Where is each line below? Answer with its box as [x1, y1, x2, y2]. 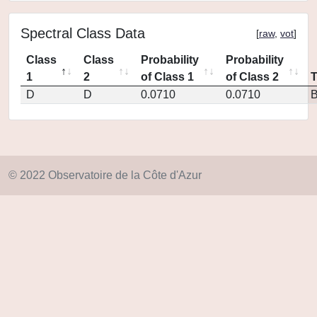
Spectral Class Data [21, 25, 145, 41]
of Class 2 [226, 71, 279, 83]
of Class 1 [141, 71, 194, 83]
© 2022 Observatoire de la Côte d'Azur [8, 169, 202, 181]
